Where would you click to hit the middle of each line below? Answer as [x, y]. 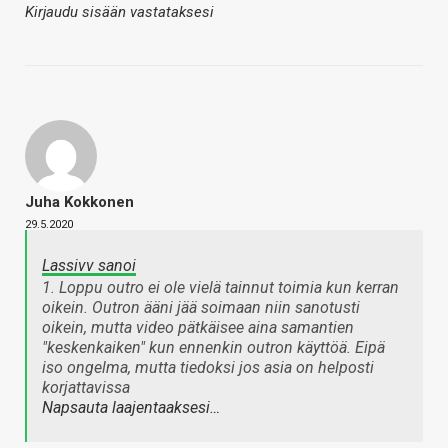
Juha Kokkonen [79, 202]
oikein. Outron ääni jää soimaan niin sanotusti [201, 308]
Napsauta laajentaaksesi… [131, 408]
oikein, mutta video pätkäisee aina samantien [198, 328]
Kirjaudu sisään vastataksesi [119, 12]
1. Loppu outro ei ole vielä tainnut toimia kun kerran [220, 288]
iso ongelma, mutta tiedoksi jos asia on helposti [208, 368]
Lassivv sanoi [89, 266]
